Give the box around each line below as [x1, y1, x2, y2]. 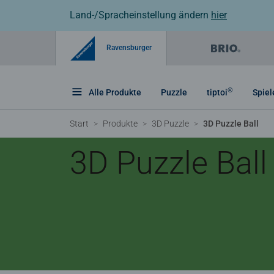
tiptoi [207, 87, 228, 97]
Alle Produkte [89, 87, 141, 97]
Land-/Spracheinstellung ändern [70, 9, 211, 21]
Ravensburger [105, 43, 152, 52]
